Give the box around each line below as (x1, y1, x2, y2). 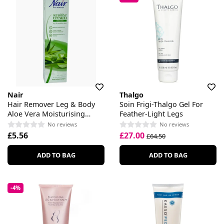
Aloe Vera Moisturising (7, 108, 85, 118)
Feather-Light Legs (119, 108, 183, 118)
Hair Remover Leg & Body (7, 99, 95, 109)
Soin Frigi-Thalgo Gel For (119, 99, 203, 109)
